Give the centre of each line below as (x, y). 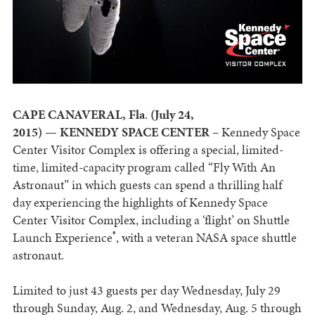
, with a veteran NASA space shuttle (206, 238)
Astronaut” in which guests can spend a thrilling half (147, 185)
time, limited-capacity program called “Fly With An (144, 167)
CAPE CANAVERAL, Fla (78, 115)
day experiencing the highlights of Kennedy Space (140, 202)
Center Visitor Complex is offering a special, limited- (148, 150)
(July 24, (172, 115)
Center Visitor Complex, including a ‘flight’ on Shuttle (151, 220)
